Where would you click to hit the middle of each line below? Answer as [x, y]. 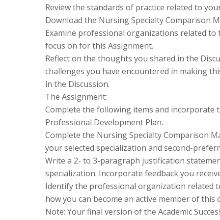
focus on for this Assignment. [99, 45]
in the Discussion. [77, 84]
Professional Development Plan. [104, 122]
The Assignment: [76, 96]
